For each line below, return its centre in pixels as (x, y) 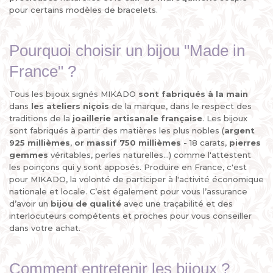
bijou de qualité (86, 204)
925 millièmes (40, 143)
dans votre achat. (45, 228)
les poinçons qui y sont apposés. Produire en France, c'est (128, 167)
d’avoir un (30, 204)
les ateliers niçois (70, 106)
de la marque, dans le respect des (180, 106)
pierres (245, 143)
